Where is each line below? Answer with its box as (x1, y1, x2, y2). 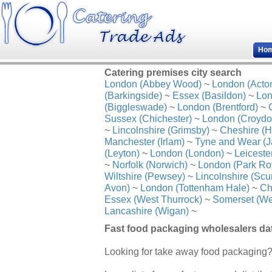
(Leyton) (104, 148, 140, 158)
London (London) (150, 148, 224, 158)
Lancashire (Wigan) (104, 205, 189, 216)
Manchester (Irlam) (104, 136, 185, 147)
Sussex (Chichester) (104, 113, 192, 124)
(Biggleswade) (104, 101, 167, 112)
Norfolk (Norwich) (112, 159, 188, 170)
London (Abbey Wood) (104, 78, 202, 89)
